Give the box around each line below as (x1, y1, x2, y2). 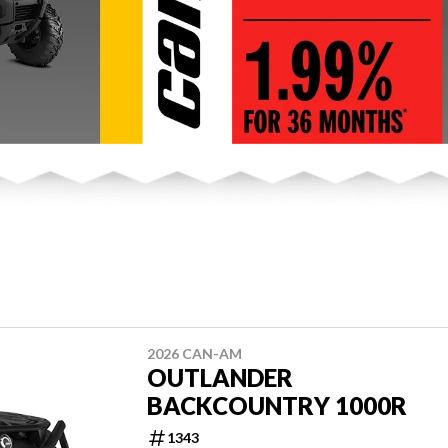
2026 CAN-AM (147, 344, 242, 362)
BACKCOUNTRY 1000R (147, 390, 407, 420)
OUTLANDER (147, 362, 293, 392)
